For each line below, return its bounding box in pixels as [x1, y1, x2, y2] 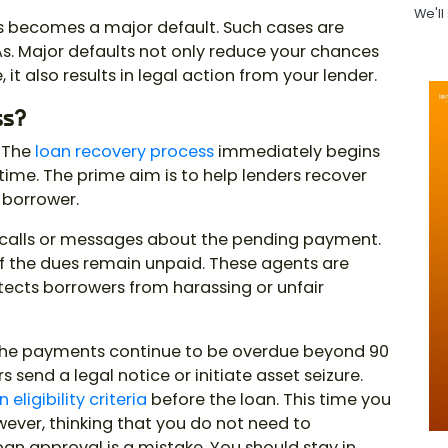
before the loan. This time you [147, 388, 391, 412]
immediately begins [214, 140, 380, 164]
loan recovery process [35, 140, 214, 164]
